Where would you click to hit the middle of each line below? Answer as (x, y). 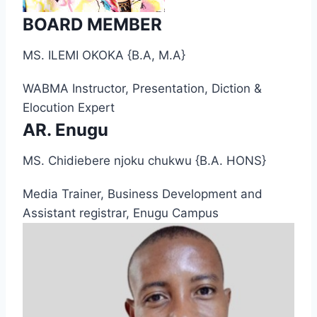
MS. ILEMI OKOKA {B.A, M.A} (104, 56)
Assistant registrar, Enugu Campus (121, 213)
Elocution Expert (70, 108)
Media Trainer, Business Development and (143, 194)
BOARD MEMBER (92, 25)
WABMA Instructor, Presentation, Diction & (142, 89)
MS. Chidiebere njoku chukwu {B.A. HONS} (144, 161)
